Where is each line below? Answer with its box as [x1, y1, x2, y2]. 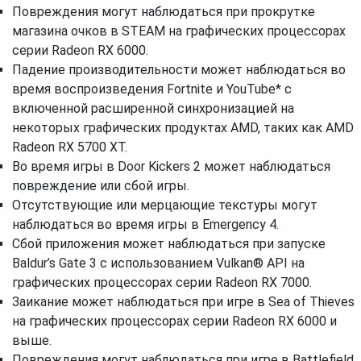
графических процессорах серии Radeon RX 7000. [12, 275, 312, 290]
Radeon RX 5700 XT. [12, 139, 127, 155]
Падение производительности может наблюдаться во [12, 62, 346, 77]
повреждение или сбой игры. [12, 178, 189, 193]
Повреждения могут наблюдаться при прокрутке [12, 4, 315, 19]
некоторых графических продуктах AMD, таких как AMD [12, 120, 354, 135]
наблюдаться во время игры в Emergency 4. [12, 217, 279, 232]
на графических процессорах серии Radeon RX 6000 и [12, 313, 337, 329]
